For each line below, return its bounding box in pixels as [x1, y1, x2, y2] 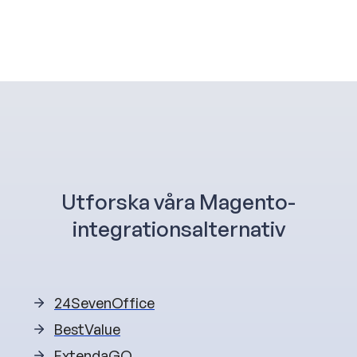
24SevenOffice [54, 293, 155, 312]
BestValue [54, 320, 120, 338]
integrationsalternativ [72, 214, 285, 241]
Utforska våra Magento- [61, 187, 296, 214]
